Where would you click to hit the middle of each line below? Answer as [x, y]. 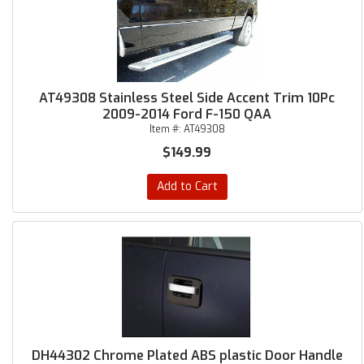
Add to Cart [187, 186]
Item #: [166, 129]
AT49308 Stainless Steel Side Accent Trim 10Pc [187, 98]
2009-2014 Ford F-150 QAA [187, 114]
